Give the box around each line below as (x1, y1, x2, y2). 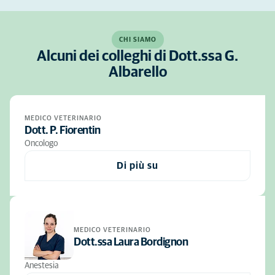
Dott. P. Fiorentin (25, 125, 100, 136)
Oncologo (25, 139, 58, 148)
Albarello (108, 65, 167, 80)
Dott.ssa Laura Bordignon (74, 236, 188, 248)
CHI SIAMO (118, 36, 157, 43)
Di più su (117, 160, 158, 171)
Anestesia (25, 261, 59, 270)
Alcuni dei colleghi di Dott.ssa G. (37, 49, 238, 64)
